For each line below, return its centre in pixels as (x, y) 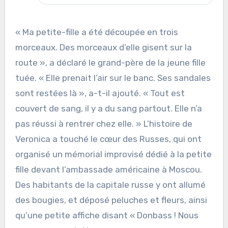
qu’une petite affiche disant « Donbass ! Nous (107, 216)
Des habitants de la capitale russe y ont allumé (110, 185)
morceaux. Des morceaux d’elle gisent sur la (103, 48)
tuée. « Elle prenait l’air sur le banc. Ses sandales (113, 78)
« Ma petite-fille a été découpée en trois (96, 32)
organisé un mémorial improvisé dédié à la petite (113, 154)
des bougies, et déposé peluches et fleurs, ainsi (111, 200)
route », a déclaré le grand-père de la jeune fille (110, 63)
